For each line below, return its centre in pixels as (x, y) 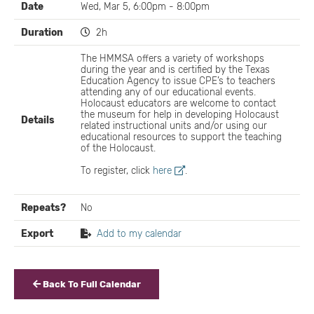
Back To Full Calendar (90, 284)
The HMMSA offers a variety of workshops (173, 58)
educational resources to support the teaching (182, 137)
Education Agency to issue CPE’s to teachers (178, 81)
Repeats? (44, 207)
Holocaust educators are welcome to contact (179, 103)
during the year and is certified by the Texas (176, 69)
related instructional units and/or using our (174, 125)
